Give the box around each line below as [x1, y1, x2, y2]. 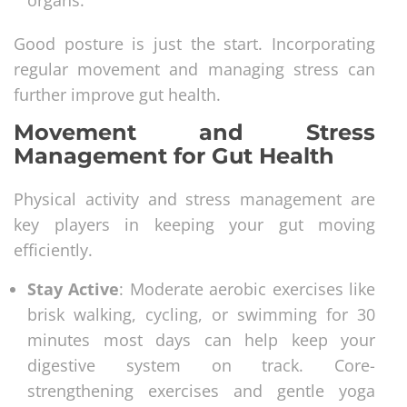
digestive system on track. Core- [27, 353, 375, 376]
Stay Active [27, 277, 120, 300]
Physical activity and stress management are [14, 187, 375, 210]
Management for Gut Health [14, 142, 334, 169]
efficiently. [14, 238, 93, 261]
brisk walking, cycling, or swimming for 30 [27, 303, 375, 325]
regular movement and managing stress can [14, 57, 375, 80]
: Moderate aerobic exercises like [119, 277, 376, 300]
